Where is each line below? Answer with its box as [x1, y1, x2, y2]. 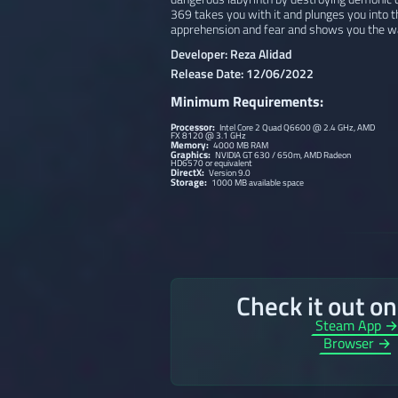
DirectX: [171, 163, 206, 179]
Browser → [322, 332, 391, 354]
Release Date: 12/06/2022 [171, 64, 314, 84]
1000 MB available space [211, 175, 304, 189]
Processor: [171, 118, 217, 134]
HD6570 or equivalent [171, 155, 252, 170]
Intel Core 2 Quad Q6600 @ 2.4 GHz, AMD [219, 120, 375, 134]
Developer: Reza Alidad [171, 44, 292, 65]
